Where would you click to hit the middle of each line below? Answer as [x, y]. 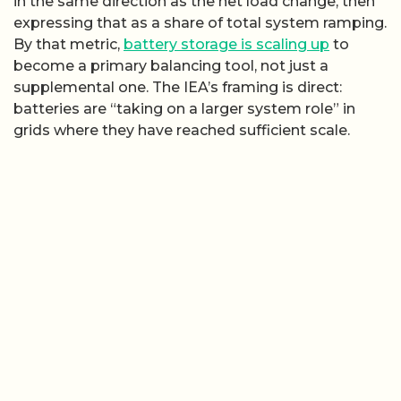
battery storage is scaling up [226, 44]
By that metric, [68, 44]
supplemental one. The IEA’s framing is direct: [178, 87]
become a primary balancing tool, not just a [171, 65]
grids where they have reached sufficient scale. [182, 130]
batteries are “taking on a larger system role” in [184, 108]
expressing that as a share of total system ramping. [200, 22]
